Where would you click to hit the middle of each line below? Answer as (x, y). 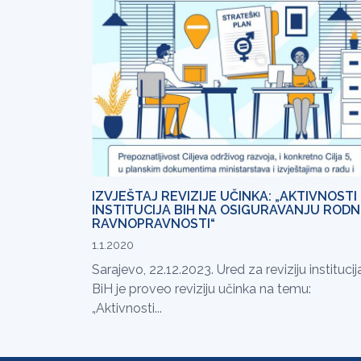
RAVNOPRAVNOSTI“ (154, 223)
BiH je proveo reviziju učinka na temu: (201, 288)
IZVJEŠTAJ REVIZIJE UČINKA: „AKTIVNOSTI (224, 196)
